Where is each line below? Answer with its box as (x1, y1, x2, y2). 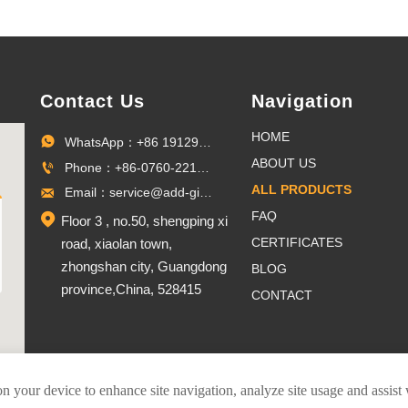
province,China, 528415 (60, 280, 201, 297)
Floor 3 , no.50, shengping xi (60, 212, 228, 229)
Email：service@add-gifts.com (199, 185, 212, 200)
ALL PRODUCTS (251, 181, 352, 197)
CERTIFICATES (251, 235, 343, 250)
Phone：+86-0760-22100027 (197, 159, 209, 175)
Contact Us (40, 90, 146, 111)
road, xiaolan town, (60, 235, 172, 251)
